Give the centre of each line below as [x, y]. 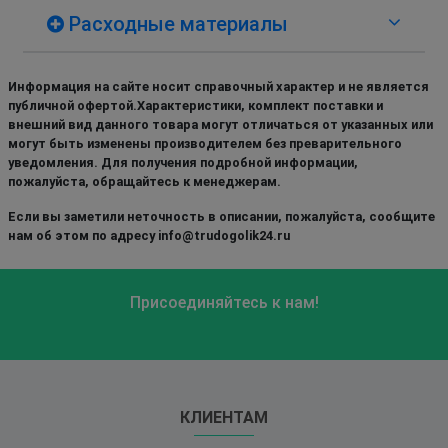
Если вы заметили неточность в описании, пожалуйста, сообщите [221, 216]
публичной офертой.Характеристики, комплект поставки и [195, 105]
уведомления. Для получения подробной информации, [183, 162]
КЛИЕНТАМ [224, 417]
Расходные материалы [176, 23]
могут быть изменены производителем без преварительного [205, 143]
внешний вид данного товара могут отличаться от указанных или [220, 124]
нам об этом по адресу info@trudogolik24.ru [149, 235]
